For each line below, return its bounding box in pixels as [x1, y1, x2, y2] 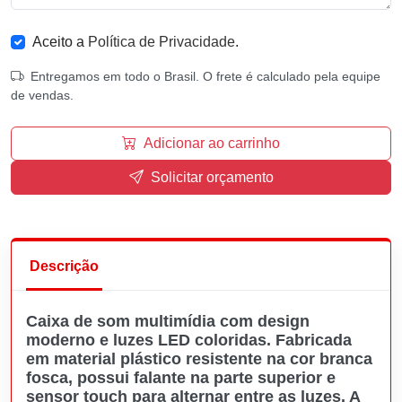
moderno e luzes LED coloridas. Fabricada [26, 330, 352, 349]
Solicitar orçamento [150, 169, 274, 185]
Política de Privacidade [88, 33, 235, 49]
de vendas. [11, 87, 74, 102]
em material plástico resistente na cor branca [26, 349, 372, 368]
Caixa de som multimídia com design [26, 311, 310, 330]
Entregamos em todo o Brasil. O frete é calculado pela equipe [31, 68, 380, 83]
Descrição [30, 258, 99, 274]
